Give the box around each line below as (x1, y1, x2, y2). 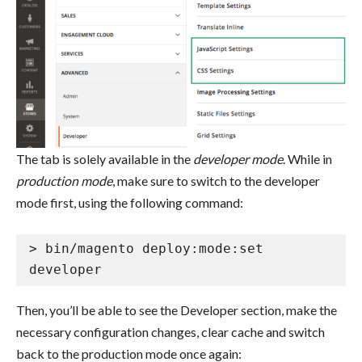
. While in (283, 150, 332, 166)
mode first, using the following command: (16, 194, 246, 210)
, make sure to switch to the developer (112, 172, 320, 188)
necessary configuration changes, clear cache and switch (16, 323, 325, 339)
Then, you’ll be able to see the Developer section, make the (16, 301, 337, 318)
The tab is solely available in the (16, 150, 193, 166)
